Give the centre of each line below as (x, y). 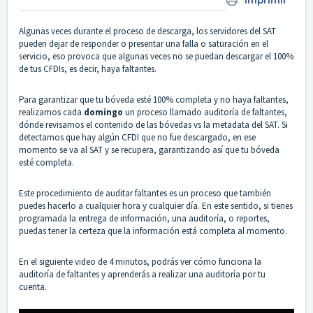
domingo (104, 112)
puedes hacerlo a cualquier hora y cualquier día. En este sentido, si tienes (156, 206)
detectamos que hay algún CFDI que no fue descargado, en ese (137, 138)
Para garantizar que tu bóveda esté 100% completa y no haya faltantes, (154, 100)
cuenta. (33, 287)
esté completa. (46, 163)
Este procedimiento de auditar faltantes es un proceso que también (145, 194)
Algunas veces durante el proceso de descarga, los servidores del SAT (147, 31)
